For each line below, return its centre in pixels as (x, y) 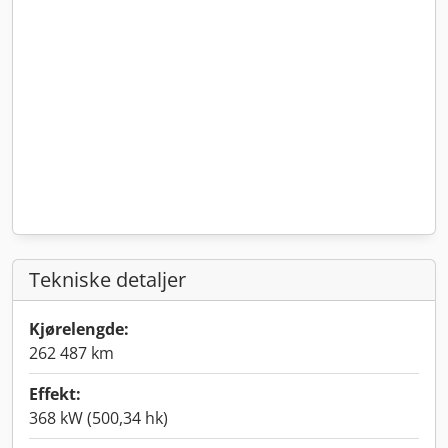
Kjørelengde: (79, 329)
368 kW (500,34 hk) (98, 418)
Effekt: (55, 394)
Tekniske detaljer (107, 279)
